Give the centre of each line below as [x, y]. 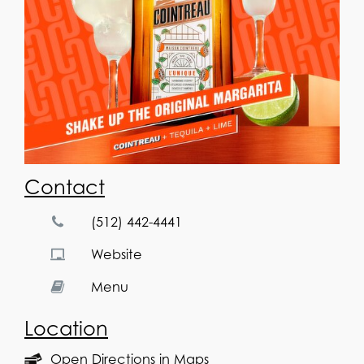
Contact [65, 187]
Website [117, 255]
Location [66, 328]
